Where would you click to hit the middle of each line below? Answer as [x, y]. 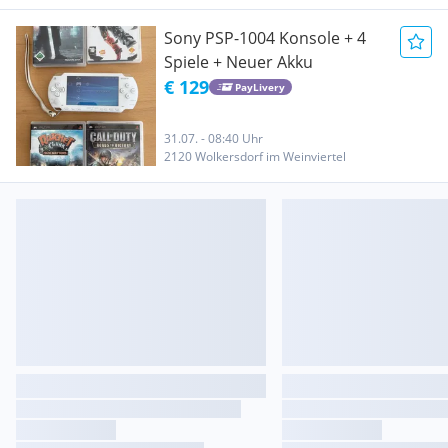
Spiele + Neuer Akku [238, 62]
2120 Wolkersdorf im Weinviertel [255, 156]
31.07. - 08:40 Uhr [213, 138]
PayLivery [259, 86]
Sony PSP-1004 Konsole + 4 [265, 38]
